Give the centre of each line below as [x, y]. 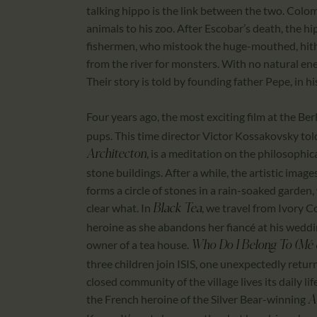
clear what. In [120, 208]
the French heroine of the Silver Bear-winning [197, 299]
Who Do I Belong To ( [244, 246]
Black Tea [177, 209]
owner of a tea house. [139, 245]
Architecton [116, 155]
